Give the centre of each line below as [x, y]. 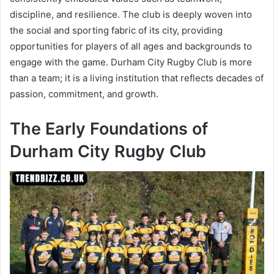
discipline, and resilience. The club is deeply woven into [131, 15]
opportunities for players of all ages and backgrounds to [131, 46]
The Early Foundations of [109, 129]
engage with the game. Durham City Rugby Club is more [131, 62]
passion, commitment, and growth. [84, 94]
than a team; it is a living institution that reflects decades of [137, 78]
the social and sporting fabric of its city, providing [116, 31]
